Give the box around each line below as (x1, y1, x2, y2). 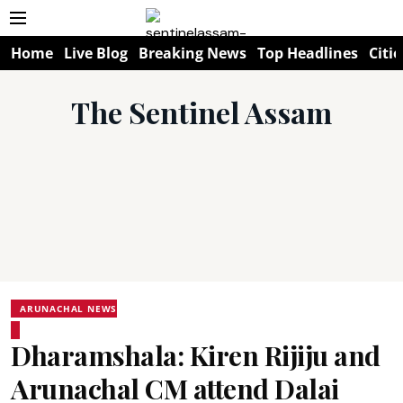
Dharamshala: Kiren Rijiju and (11, 337, 381, 373)
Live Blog (64, 43, 128, 63)
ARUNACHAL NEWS (20, 302, 118, 315)
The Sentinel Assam (71, 93, 332, 131)
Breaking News (139, 43, 246, 63)
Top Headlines (257, 43, 358, 63)
